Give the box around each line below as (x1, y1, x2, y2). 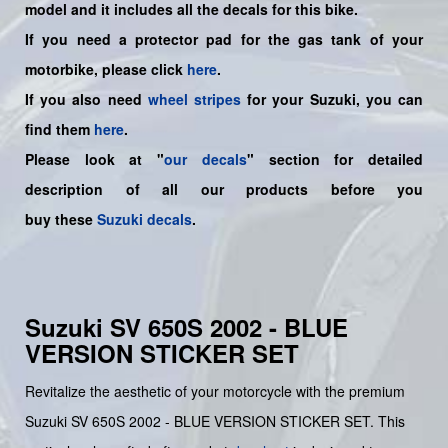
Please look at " (25, 148, 165, 169)
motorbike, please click (25, 58, 187, 79)
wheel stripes (147, 88, 242, 109)
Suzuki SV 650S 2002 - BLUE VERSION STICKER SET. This (25, 410, 405, 431)
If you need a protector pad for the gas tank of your (25, 28, 423, 49)
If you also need (25, 88, 148, 109)
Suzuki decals (97, 208, 192, 229)
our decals (164, 148, 247, 169)
